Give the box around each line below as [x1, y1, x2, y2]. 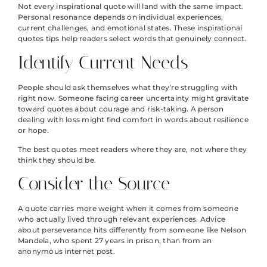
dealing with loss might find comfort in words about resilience [18, 114, 249, 124]
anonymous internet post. [18, 247, 115, 256]
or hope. [18, 125, 49, 135]
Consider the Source [18, 173, 170, 195]
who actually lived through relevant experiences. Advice [18, 215, 226, 224]
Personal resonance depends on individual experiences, [18, 13, 223, 22]
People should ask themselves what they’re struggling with [18, 82, 238, 92]
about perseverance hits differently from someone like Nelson [18, 225, 247, 235]
